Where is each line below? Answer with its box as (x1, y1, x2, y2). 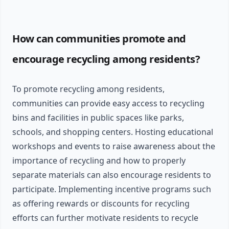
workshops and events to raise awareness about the (12, 141, 215, 152)
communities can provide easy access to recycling (12, 98, 204, 109)
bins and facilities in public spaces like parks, (12, 112, 184, 124)
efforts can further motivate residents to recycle (12, 212, 198, 224)
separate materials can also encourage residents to (12, 169, 211, 181)
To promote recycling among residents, (12, 83, 165, 95)
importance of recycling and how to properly (12, 155, 186, 167)
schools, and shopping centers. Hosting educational (12, 126, 213, 138)
